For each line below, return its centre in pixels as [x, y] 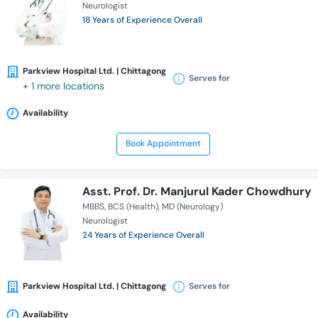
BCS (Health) [133, 207]
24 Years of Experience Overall [143, 235]
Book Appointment [163, 144]
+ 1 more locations [64, 86]
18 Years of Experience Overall [142, 20]
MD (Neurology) [192, 207]
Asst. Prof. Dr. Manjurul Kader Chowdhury [197, 192]
